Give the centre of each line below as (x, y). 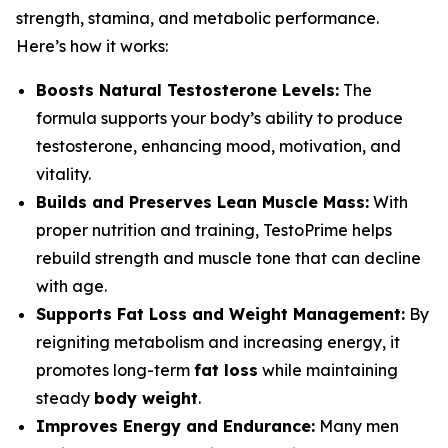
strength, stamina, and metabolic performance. (197, 18)
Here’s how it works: (92, 46)
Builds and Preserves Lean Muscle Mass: (202, 202)
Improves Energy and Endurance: (175, 426)
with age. (71, 286)
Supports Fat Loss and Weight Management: (220, 314)
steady (65, 398)
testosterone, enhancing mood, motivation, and (218, 146)
